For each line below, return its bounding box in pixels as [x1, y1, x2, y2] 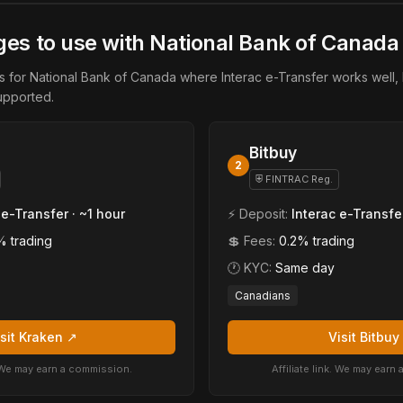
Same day [275, 260, 335, 275]
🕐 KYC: [228, 260, 275, 275]
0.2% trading [279, 233, 354, 248]
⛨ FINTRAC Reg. [255, 173, 333, 185]
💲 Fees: [228, 233, 279, 248]
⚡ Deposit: [228, 206, 291, 221]
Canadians [235, 289, 291, 302]
